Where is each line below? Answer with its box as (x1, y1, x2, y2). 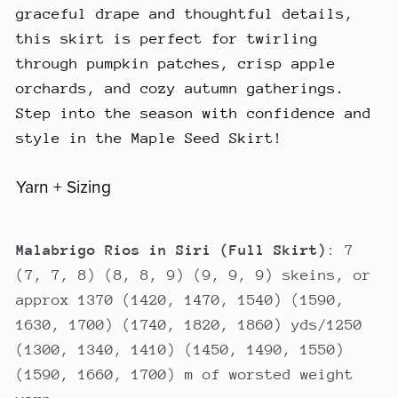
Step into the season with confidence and (15, 104, 371, 122)
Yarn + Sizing (15, 176, 111, 197)
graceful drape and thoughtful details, (15, 4, 354, 22)
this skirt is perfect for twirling (15, 29, 318, 47)
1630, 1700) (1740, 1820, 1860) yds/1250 (15, 315, 362, 333)
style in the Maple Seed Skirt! (15, 129, 283, 147)
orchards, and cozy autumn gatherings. (15, 79, 345, 97)
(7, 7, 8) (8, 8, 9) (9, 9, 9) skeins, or (15, 266, 371, 283)
